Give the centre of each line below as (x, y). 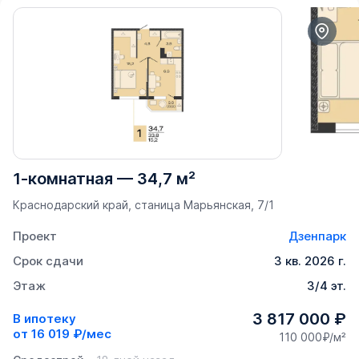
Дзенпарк (317, 236)
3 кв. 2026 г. (310, 260)
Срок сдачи (48, 260)
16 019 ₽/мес (71, 334)
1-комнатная (63, 178)
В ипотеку (44, 319)
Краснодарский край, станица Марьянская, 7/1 (143, 204)
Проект (35, 236)
